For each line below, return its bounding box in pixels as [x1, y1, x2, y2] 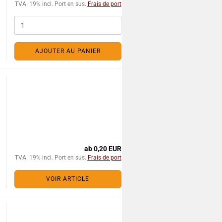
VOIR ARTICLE [46, 175, 89, 182]
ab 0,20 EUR [84, 145, 121, 153]
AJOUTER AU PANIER [35, 48, 101, 55]
